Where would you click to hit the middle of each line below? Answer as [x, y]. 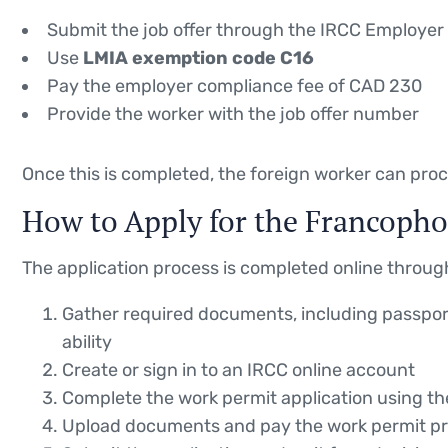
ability [87, 341]
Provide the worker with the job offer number [233, 113]
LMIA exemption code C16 [198, 57]
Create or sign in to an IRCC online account [238, 369]
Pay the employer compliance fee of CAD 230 [234, 85]
